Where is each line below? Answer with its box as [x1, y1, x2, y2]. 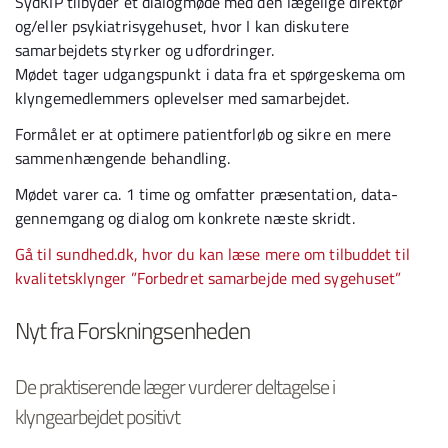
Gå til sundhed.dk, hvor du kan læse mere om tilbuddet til [15, 242, 410, 266]
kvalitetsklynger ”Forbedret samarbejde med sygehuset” [15, 266, 402, 290]
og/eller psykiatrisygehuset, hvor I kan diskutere [15, 14, 349, 38]
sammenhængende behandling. [15, 146, 234, 170]
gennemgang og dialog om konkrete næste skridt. [15, 206, 355, 230]
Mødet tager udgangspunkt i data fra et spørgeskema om [15, 62, 406, 86]
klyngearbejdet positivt [15, 401, 180, 432]
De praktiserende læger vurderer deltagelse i [15, 371, 335, 402]
